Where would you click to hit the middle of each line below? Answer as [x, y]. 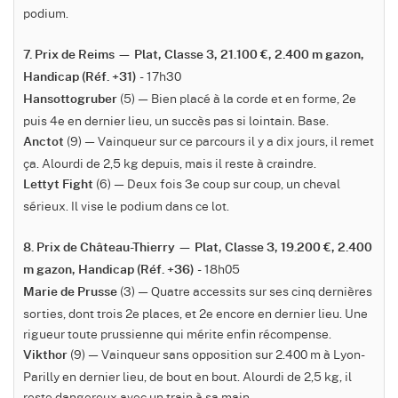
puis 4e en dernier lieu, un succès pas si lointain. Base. [176, 120]
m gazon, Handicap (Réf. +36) [109, 271]
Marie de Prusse [70, 293]
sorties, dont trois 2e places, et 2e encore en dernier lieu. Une [195, 313]
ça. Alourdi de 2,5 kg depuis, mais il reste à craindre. [170, 163]
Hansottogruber [70, 100]
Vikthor [45, 356]
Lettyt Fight [58, 185]
